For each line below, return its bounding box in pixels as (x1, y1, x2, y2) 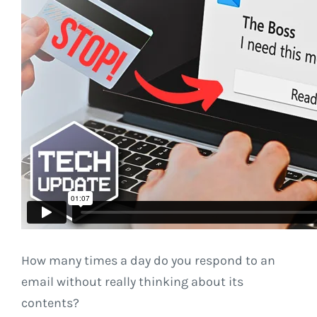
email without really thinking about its (21, 274, 243, 290)
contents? (21, 295, 85, 311)
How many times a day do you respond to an (21, 253, 275, 269)
